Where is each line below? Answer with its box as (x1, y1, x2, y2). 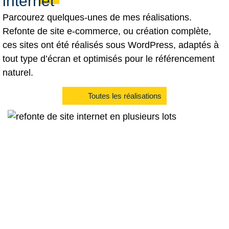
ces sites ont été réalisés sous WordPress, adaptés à (3, 39, 219, 50)
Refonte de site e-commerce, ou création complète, (3, 26, 211, 36)
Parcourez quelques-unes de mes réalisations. (3, 12, 192, 22)
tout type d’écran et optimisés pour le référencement (3, 53, 215, 64)
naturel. (3, 67, 33, 78)
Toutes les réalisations (88, 91, 162, 100)
